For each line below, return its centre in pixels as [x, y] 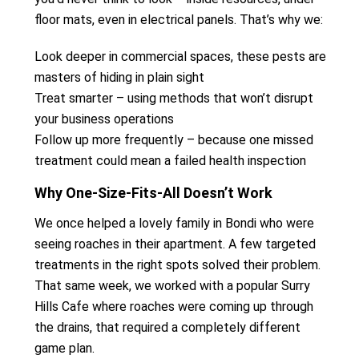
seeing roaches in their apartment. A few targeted [175, 244]
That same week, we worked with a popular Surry [172, 286]
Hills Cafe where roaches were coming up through [174, 307]
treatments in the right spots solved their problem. [177, 265]
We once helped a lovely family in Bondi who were [174, 223]
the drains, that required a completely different [167, 327]
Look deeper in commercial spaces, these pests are [180, 56]
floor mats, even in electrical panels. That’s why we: [179, 20]
